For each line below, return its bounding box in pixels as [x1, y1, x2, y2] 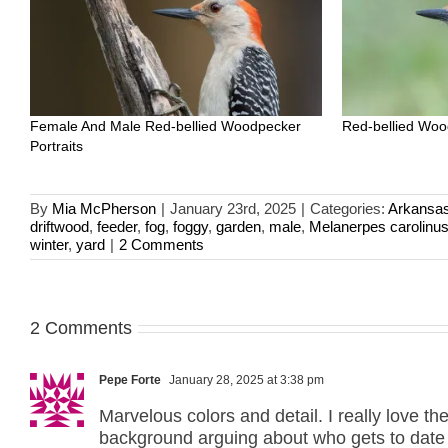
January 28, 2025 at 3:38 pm [166, 372, 324, 387]
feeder [97, 217, 137, 235]
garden [216, 217, 261, 235]
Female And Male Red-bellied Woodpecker [30, 117, 301, 134]
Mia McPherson [52, 199, 156, 217]
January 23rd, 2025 [170, 199, 296, 217]
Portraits [30, 137, 83, 154]
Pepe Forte [99, 372, 161, 387]
